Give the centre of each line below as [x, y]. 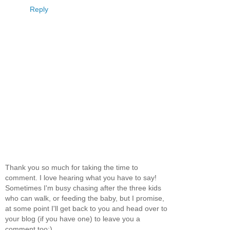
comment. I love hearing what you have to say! [81, 178]
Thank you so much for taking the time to [72, 168]
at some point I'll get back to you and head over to [86, 209]
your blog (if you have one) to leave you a [73, 219]
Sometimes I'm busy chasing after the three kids [83, 188]
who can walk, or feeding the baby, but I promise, [85, 198]
